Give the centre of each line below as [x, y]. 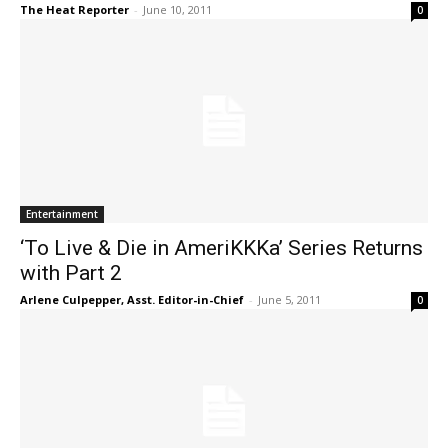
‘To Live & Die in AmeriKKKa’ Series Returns [221, 248]
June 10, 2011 [177, 9]
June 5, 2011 [289, 299]
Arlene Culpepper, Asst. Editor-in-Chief [132, 299]
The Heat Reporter [74, 9]
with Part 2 [71, 273]
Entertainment [62, 214]
